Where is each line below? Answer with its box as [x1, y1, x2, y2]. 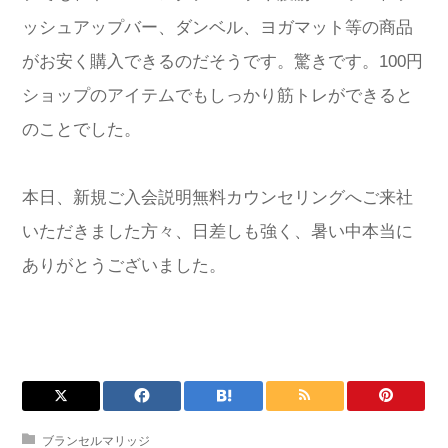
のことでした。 [22, 119, 141, 139]
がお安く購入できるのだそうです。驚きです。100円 [22, 51, 423, 71]
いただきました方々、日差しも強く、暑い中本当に [22, 221, 413, 241]
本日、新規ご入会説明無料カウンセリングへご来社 [22, 187, 413, 207]
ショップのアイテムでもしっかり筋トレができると [22, 85, 413, 105]
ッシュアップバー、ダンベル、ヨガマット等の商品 [22, 17, 413, 37]
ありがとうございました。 [22, 255, 226, 275]
